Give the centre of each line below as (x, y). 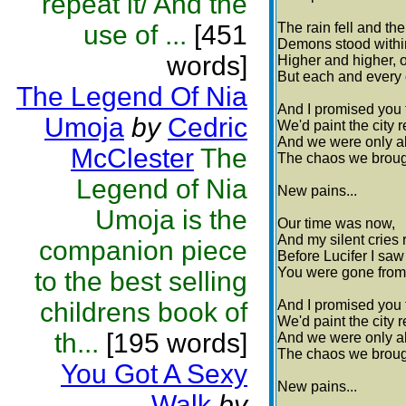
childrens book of (144, 312)
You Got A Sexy (154, 374)
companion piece (143, 251)
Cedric (208, 127)
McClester (132, 158)
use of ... (135, 35)
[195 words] (173, 343)
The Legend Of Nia (132, 97)
